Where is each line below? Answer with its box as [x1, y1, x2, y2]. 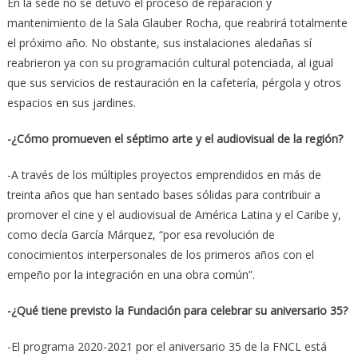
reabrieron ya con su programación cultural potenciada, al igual [6, 54, 333, 70]
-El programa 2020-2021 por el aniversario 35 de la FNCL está [6, 338, 327, 354]
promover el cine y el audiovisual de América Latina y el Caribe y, [6, 206, 341, 222]
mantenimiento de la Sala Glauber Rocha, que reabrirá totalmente [6, 14, 348, 30]
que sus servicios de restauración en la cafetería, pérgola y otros [6, 74, 341, 90]
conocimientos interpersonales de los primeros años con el [6, 246, 314, 262]
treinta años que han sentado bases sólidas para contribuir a [6, 186, 320, 202]
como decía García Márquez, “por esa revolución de [6, 226, 275, 242]
